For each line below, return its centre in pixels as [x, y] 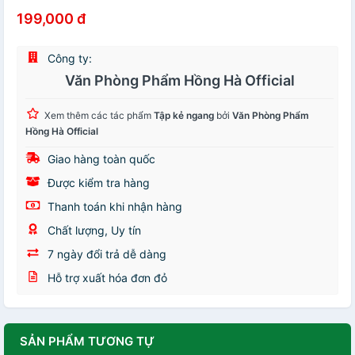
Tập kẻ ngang [184, 115]
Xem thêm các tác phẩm [99, 115]
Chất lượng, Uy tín [93, 230]
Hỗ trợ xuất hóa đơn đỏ [106, 278]
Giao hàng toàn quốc [100, 159]
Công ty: [68, 58]
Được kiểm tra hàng [97, 183]
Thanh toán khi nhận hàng [113, 206]
